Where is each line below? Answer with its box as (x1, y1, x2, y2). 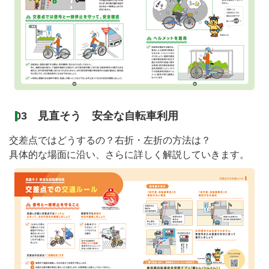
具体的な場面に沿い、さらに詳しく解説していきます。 (9, 150, 249, 160)
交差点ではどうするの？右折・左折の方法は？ (9, 135, 211, 146)
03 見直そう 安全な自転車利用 (15, 110, 178, 122)
